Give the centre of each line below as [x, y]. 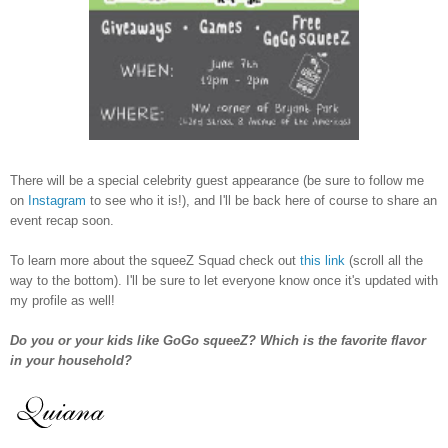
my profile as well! [62, 300]
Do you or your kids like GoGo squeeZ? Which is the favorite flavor [218, 340]
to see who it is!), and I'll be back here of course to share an [261, 200]
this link [322, 260]
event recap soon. [64, 220]
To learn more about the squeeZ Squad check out [155, 260]
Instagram [57, 200]
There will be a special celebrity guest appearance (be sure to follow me [217, 180]
